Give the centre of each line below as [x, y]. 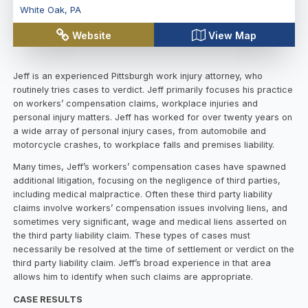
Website [92, 35]
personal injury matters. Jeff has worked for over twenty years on [153, 117]
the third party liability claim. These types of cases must [132, 236]
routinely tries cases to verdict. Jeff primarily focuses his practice [153, 89]
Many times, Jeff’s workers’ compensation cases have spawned [150, 167]
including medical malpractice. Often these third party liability [143, 195]
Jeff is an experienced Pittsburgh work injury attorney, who [138, 76]
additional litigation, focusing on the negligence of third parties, [147, 181]
